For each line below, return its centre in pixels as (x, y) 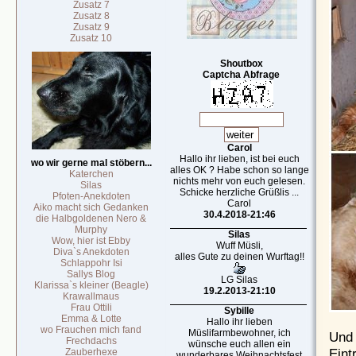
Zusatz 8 (91, 16)
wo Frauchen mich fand (91, 330)
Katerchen (91, 174)
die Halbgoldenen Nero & (91, 219)
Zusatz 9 (91, 27)
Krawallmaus (91, 296)
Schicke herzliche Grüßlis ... (240, 192)
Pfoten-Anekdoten (91, 196)
